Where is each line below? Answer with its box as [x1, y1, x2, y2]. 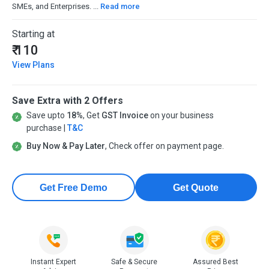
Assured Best [192, 258, 238, 267]
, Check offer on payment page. [104, 141, 224, 151]
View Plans [12, 60, 55, 70]
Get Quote [173, 182, 219, 193]
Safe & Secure [111, 258, 158, 267]
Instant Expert [31, 258, 77, 267]
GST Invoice [101, 110, 148, 121]
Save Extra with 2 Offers [12, 95, 123, 107]
